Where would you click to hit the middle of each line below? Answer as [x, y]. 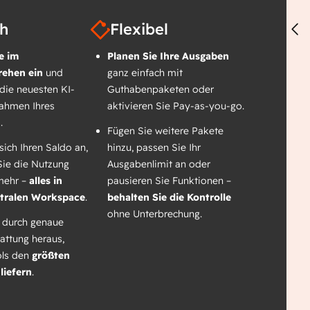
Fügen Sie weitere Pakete [166, 130]
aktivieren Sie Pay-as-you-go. [176, 106]
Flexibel [139, 29]
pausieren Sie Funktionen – [170, 180]
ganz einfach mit [145, 72]
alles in [46, 180]
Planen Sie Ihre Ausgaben [168, 56]
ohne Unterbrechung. [155, 213]
